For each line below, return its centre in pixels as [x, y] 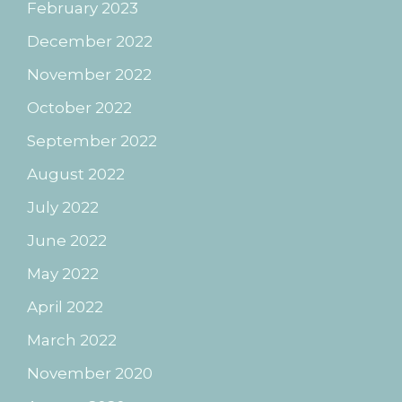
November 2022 [89, 74]
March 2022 [72, 340]
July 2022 [63, 207]
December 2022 [90, 41]
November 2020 [90, 373]
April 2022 [65, 306]
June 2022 [67, 240]
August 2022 [76, 174]
